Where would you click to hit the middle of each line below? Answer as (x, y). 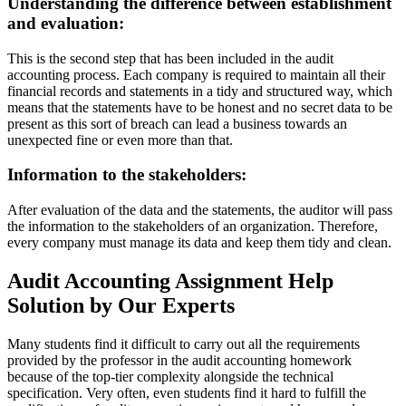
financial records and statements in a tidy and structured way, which (200, 91)
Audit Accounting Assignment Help (170, 280)
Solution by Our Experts (121, 305)
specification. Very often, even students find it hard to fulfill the (187, 392)
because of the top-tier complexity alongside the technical (170, 376)
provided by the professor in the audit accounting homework (179, 360)
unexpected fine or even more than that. (120, 140)
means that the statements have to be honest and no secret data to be (200, 107)
